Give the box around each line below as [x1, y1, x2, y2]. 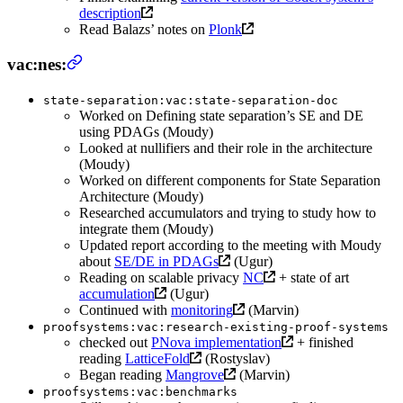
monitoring [171, 302, 233, 318]
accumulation [79, 286, 155, 302]
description [79, 4, 141, 21]
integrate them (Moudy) [79, 221, 213, 237]
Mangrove [166, 367, 224, 383]
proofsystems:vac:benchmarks [43, 385, 237, 399]
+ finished [292, 335, 354, 351]
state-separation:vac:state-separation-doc [43, 94, 338, 108]
